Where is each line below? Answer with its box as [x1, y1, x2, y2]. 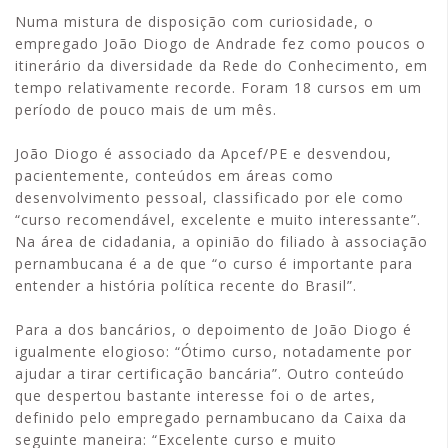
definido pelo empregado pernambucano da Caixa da [15, 408, 407, 428]
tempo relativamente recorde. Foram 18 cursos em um [15, 78, 422, 98]
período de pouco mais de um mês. [15, 100, 277, 120]
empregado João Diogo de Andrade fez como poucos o [15, 34, 426, 54]
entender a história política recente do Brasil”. [15, 276, 357, 296]
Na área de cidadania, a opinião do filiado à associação [15, 232, 428, 252]
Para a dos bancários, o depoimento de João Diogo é [15, 320, 412, 340]
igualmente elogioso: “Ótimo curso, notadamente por [15, 342, 412, 362]
